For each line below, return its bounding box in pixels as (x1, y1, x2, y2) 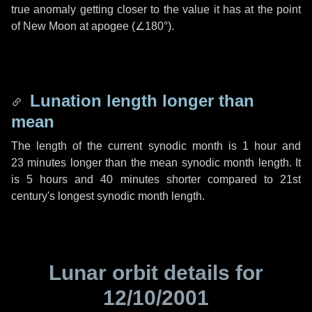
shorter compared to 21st (159, 173, 302, 185)
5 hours (26, 173, 68, 185)
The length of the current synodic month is (11, 140, 242, 152)
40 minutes (100, 173, 159, 185)
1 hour (242, 140, 276, 152)
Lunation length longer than (25, 91, 254, 110)
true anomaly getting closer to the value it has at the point (11, 3, 301, 15)
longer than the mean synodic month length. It (66, 157, 302, 169)
